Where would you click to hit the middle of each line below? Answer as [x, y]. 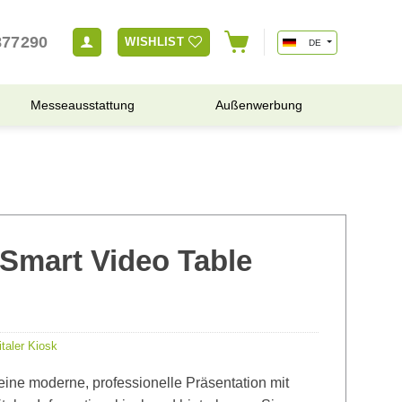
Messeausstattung [83, 105]
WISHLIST [155, 42]
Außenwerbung [258, 105]
